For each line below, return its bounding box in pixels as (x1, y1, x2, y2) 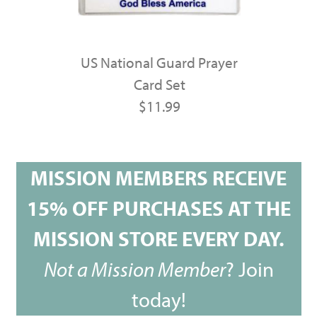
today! (131, 285, 186, 313)
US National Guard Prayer (81, 52, 238, 72)
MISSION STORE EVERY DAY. (33, 224, 284, 252)
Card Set (133, 74, 185, 94)
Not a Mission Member (43, 255, 226, 282)
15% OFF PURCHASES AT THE (26, 194, 291, 221)
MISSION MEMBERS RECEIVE (30, 163, 287, 191)
